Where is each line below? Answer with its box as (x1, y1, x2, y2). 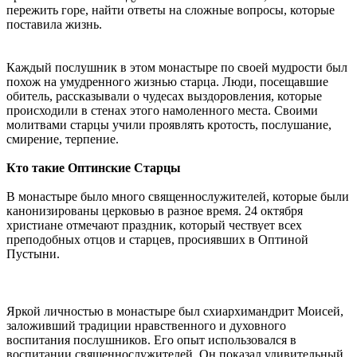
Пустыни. (6, 246, 60, 261)
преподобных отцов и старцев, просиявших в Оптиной (6, 232, 308, 246)
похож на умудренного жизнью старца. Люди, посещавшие (6, 74, 328, 88)
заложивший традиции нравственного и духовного (6, 318, 286, 332)
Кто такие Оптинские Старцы (6, 160, 181, 175)
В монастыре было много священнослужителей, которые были (6, 189, 349, 203)
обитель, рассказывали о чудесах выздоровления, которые (6, 88, 322, 103)
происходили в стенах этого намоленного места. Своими (6, 103, 318, 117)
